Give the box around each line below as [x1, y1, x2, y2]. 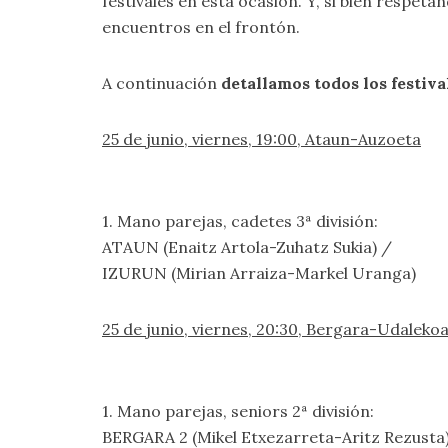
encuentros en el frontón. [102, 17, 300, 37]
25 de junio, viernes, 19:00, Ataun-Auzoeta [102, 129, 421, 149]
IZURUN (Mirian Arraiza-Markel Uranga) [102, 263, 416, 283]
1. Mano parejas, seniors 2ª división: [102, 401, 374, 421]
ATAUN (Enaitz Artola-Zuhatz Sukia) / [102, 237, 392, 257]
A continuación [102, 73, 221, 93]
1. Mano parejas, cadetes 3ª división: [102, 211, 382, 231]
